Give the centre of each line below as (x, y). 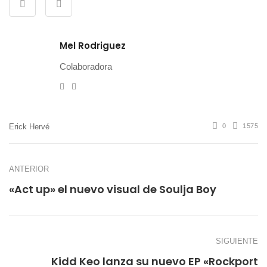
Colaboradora (86, 67)
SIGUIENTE (237, 241)
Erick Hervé (29, 126)
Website (91, 86)
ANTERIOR (29, 169)
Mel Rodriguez (93, 46)
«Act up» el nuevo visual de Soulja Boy (113, 190)
